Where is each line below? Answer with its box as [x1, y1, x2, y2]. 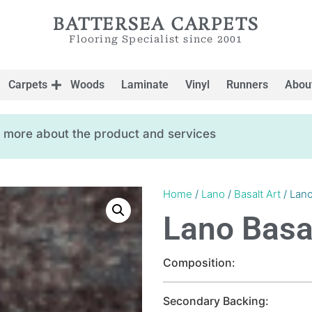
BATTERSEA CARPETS [53, 14, 259, 37]
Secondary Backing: [163, 294, 269, 308]
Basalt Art [234, 187, 281, 201]
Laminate [121, 78, 169, 91]
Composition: [163, 256, 235, 270]
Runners [226, 78, 268, 91]
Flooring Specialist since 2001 [69, 33, 243, 45]
